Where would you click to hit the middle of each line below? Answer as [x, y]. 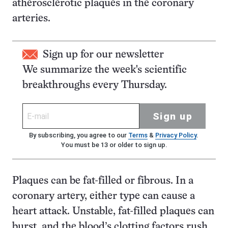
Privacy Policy [176, 135]
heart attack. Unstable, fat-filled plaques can [113, 211]
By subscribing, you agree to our [78, 135]
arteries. [31, 19]
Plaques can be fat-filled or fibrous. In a [103, 181]
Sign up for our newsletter [103, 55]
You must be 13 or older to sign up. [114, 145]
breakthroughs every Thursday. [95, 85]
